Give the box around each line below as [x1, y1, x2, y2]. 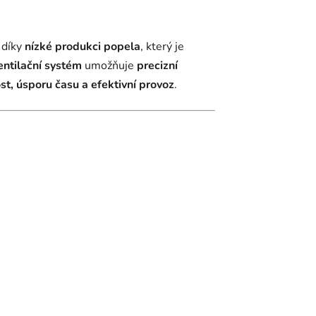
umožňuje [82, 58, 137, 74]
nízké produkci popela [25, 39, 140, 55]
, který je [140, 39, 184, 55]
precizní [137, 58, 178, 74]
